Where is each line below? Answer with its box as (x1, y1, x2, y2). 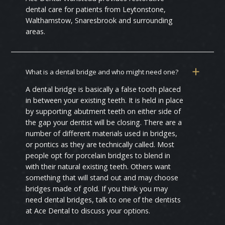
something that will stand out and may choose (26, 172, 179, 182)
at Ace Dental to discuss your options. (26, 205, 151, 215)
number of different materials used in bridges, (26, 128, 178, 138)
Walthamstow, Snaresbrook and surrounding (26, 16, 173, 26)
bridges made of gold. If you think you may (26, 183, 168, 193)
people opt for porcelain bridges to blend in (26, 150, 171, 160)
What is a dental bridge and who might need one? (26, 67, 179, 76)
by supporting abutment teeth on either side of (26, 106, 181, 116)
